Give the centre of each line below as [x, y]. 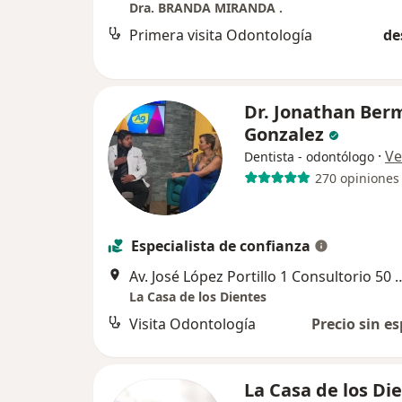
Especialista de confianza [221, 246]
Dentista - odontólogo [309, 157]
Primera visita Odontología [221, 35]
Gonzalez [286, 134]
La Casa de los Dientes [198, 297]
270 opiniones [357, 178]
